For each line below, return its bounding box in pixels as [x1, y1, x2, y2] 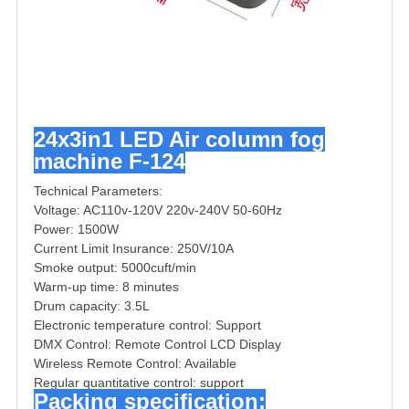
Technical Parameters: [34, 184, 163, 199]
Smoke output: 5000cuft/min [34, 260, 196, 276]
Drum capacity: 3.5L [34, 299, 150, 314]
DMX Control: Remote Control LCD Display [34, 337, 281, 352]
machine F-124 [34, 149, 185, 174]
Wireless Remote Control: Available [34, 356, 236, 372]
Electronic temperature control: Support [34, 318, 261, 333]
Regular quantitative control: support [34, 375, 244, 391]
